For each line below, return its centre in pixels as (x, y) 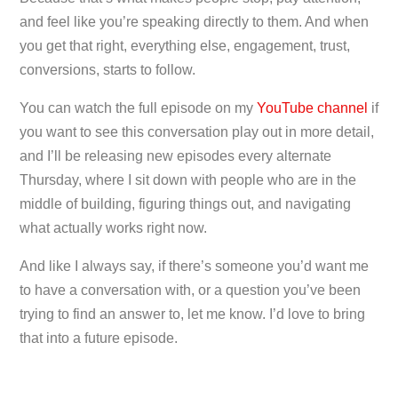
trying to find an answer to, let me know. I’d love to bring (192, 314)
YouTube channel (312, 108)
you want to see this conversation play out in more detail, (197, 132)
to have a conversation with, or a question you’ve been (190, 290)
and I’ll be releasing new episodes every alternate (175, 156)
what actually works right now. (113, 228)
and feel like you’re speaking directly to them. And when (194, 22)
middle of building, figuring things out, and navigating (185, 204)
